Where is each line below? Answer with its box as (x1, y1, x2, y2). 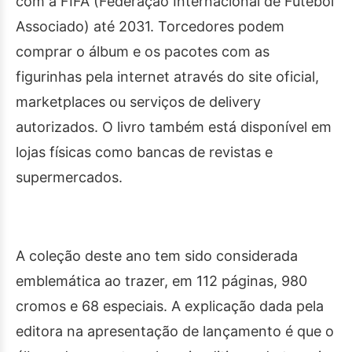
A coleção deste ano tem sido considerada (16, 247, 298, 265)
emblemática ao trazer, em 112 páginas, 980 (16, 273, 307, 290)
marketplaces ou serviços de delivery (16, 93, 261, 111)
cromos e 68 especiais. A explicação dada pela (16, 298, 324, 315)
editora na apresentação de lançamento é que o (16, 323, 334, 340)
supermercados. (16, 169, 123, 186)
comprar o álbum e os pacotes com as (16, 43, 269, 60)
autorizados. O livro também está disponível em (16, 119, 332, 136)
